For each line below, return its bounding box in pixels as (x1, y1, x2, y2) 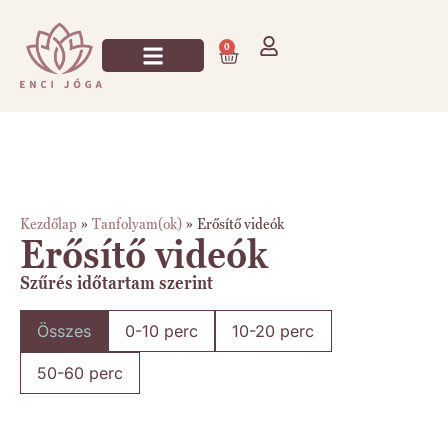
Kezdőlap (20, 213, 77, 232)
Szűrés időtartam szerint (20, 271, 213, 293)
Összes (37, 320, 91, 341)
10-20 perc (232, 320, 315, 341)
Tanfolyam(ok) (92, 213, 182, 232)
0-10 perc (125, 320, 198, 341)
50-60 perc (37, 362, 123, 383)
